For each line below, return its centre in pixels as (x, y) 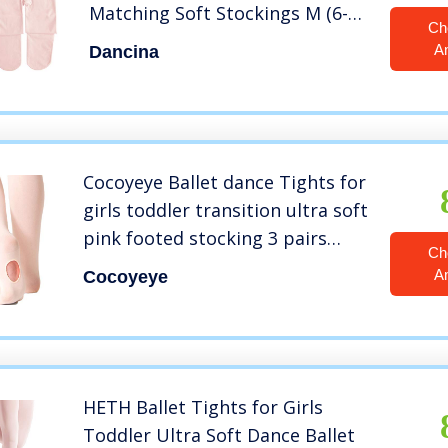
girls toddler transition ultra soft (226, 210)
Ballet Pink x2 (146, 41)
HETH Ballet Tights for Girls (203, 407)
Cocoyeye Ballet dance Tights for (225, 182)
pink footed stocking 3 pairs (205, 238)
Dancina (123, 52)
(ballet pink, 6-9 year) (174, 266)
